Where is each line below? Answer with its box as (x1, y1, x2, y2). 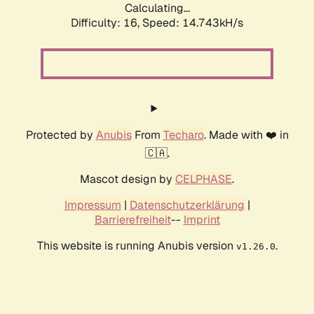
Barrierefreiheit (94, 212, 171, 228)
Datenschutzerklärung (129, 198, 245, 213)
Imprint (183, 212, 220, 228)
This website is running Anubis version (36, 238, 236, 254)
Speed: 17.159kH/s (142, 15, 243, 31)
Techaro (163, 128, 204, 143)
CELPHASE (175, 172, 232, 187)
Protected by (25, 128, 96, 143)
